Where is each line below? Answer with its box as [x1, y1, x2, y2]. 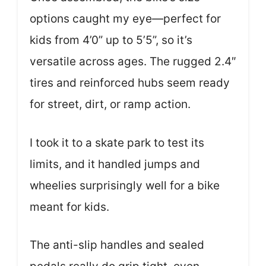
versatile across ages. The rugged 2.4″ [30, 55, 236, 68]
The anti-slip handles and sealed [30, 238, 204, 252]
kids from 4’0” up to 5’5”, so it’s [30, 33, 192, 47]
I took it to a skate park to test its [30, 135, 204, 150]
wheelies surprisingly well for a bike [30, 178, 220, 192]
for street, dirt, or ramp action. [30, 97, 191, 111]
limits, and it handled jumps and [30, 157, 200, 171]
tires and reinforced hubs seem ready [30, 76, 230, 90]
